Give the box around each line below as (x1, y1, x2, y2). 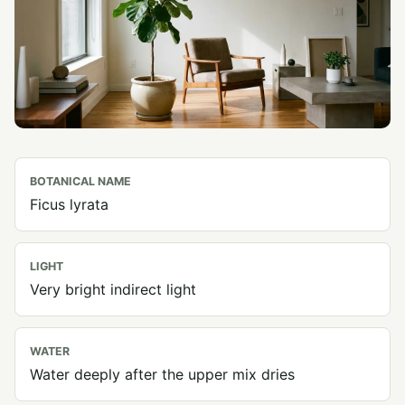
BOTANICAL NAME (30, 174, 131, 189)
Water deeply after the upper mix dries (30, 365, 295, 384)
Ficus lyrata (30, 195, 108, 214)
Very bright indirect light (30, 280, 196, 299)
